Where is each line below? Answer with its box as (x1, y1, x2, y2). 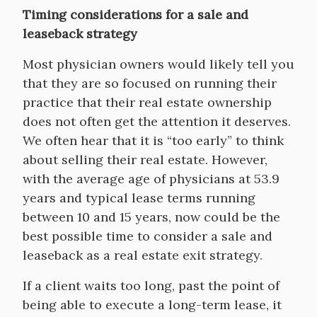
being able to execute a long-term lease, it (23, 296, 282, 313)
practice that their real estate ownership (23, 94, 272, 110)
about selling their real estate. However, (23, 151, 267, 168)
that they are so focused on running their (23, 75, 277, 91)
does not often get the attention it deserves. (23, 113, 291, 129)
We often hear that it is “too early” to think (23, 132, 284, 149)
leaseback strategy (23, 25, 137, 42)
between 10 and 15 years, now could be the (23, 209, 280, 225)
